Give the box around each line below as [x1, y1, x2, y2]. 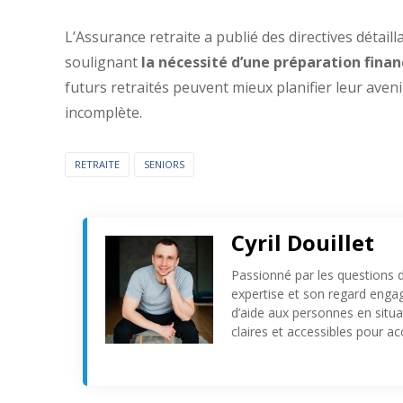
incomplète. [65, 103, 142, 123]
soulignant [65, 52, 141, 73]
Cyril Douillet [231, 228, 374, 258]
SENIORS [144, 157, 184, 172]
